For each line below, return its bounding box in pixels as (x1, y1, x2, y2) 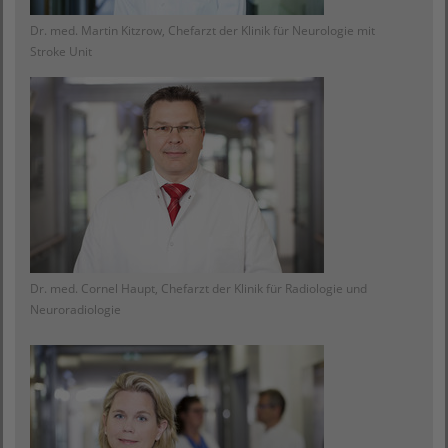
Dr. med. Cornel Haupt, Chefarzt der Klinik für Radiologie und (30, 280, 367, 297)
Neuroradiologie (30, 301, 121, 318)
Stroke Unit (30, 43, 92, 60)
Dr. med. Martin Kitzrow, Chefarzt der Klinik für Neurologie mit (30, 22, 375, 39)
